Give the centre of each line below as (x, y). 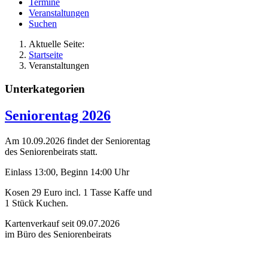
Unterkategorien (45, 89)
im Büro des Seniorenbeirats (58, 234)
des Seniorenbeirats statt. (51, 151)
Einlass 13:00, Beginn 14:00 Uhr (67, 172)
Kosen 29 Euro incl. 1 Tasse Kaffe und (80, 192)
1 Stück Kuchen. (36, 203)
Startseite (46, 55)
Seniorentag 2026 (58, 115)
